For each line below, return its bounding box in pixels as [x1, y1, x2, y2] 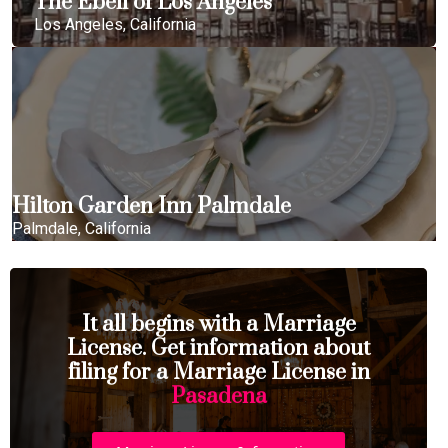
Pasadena [170, 383, 267, 410]
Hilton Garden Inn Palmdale [12, 193, 291, 220]
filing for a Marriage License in [67, 359, 370, 386]
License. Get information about [67, 335, 370, 362]
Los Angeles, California [34, 15, 196, 34]
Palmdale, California [12, 219, 151, 238]
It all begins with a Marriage [81, 311, 356, 338]
